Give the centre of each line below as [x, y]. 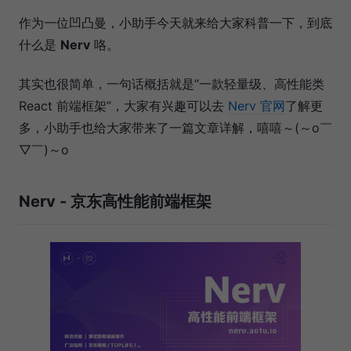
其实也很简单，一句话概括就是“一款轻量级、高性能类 [172, 84]
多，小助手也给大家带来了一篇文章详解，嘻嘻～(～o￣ [175, 128]
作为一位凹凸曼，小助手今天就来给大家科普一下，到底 [175, 23]
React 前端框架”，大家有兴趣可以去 [123, 106]
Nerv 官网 [257, 106]
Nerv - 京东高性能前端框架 [115, 202]
